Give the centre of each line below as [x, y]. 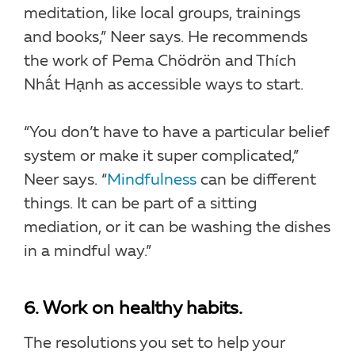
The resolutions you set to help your [155, 344]
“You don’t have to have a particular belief [177, 133]
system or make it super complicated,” [161, 157]
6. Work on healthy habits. [133, 309]
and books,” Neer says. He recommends [166, 38]
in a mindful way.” [88, 252]
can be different [256, 180]
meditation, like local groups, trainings [162, 14]
